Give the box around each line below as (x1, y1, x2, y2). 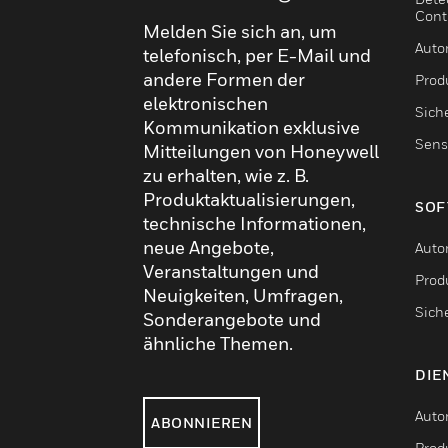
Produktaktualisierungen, (143, 188, 355, 210)
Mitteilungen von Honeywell (143, 140, 379, 162)
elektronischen (143, 92, 268, 114)
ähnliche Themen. (143, 332, 293, 354)
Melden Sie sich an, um (143, 20, 337, 42)
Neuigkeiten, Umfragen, (143, 284, 343, 306)
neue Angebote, (143, 236, 274, 258)
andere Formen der (143, 68, 305, 90)
